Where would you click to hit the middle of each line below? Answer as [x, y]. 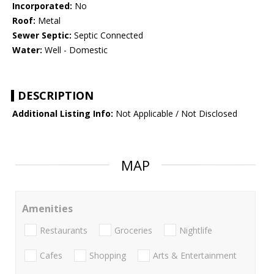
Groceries [133, 230]
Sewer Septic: [42, 35]
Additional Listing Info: [63, 114]
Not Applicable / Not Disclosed [175, 114]
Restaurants [64, 230]
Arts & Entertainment [195, 255]
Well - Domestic [75, 50]
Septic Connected [107, 35]
